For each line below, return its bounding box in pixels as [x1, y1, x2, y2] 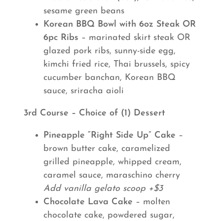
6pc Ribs [43, 33, 78, 42]
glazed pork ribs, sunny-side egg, [43, 46, 176, 56]
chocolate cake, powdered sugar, [43, 211, 175, 220]
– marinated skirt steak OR [78, 33, 190, 42]
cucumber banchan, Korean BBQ [43, 73, 176, 82]
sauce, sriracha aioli [43, 86, 124, 96]
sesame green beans [43, 6, 124, 16]
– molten [133, 197, 170, 207]
